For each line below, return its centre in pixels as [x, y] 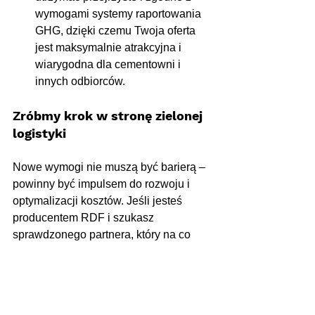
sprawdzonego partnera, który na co [103, 235]
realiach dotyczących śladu [82, 269]
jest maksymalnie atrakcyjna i [110, 48]
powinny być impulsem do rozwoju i [103, 184]
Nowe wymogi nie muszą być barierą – [110, 167]
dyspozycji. [40, 302]
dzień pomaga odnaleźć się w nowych [109, 252]
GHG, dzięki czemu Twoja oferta [117, 31]
